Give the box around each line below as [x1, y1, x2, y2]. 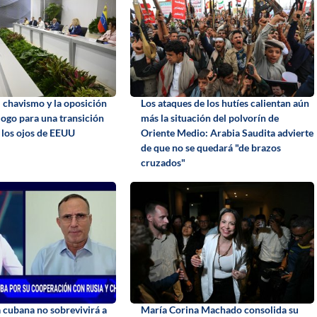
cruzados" [140, 156, 185, 168]
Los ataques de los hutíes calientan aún [140, 96, 309, 109]
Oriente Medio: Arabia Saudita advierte [140, 126, 313, 139]
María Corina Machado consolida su [140, 303, 299, 316]
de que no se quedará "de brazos [140, 141, 281, 154]
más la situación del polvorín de [140, 111, 279, 124]
